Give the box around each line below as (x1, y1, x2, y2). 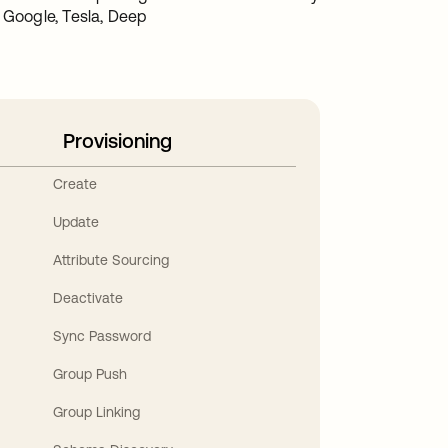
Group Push (53, 365, 128, 382)
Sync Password (53, 327, 152, 344)
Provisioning (62, 129, 172, 152)
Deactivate (53, 289, 124, 306)
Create (53, 175, 98, 192)
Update (53, 213, 100, 230)
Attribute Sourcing (53, 251, 170, 268)
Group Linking (53, 403, 141, 420)
